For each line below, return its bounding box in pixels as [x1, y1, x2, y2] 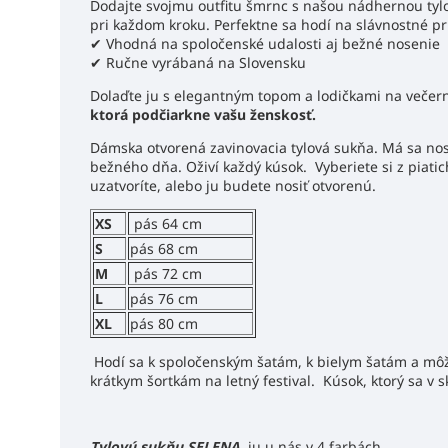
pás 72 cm [130, 263, 202, 283]
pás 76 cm [130, 288, 198, 308]
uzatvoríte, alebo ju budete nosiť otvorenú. [90, 175, 376, 195]
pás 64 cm [130, 213, 202, 233]
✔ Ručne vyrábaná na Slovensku [90, 52, 306, 72]
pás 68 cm [130, 238, 198, 258]
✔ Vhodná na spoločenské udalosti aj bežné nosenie [90, 33, 440, 53]
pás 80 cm [130, 313, 198, 333]
